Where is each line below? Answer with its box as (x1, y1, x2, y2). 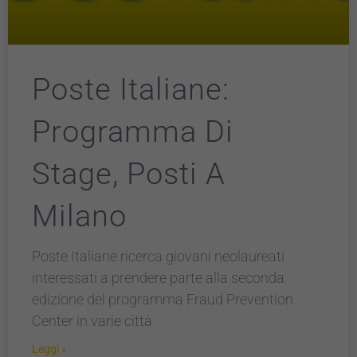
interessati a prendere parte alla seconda (32, 269, 284, 286)
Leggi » (32, 343, 67, 355)
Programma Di (32, 114, 233, 149)
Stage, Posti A (32, 156, 226, 191)
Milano (32, 198, 127, 233)
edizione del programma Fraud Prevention (32, 291, 293, 308)
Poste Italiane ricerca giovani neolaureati (32, 248, 284, 265)
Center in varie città (32, 312, 152, 329)
